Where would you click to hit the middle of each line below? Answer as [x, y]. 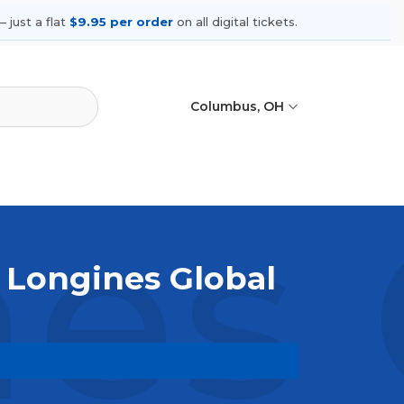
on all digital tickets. [235, 22]
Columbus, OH [239, 107]
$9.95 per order [121, 22]
